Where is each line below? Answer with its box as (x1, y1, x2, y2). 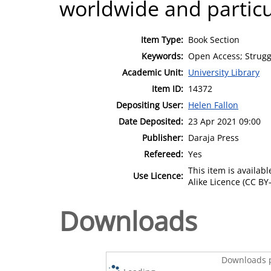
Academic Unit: (122, 66, 183, 78)
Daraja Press (188, 131, 239, 143)
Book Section (188, 33, 240, 45)
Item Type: (141, 33, 183, 45)
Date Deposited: (119, 115, 183, 127)
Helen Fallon (188, 99, 238, 111)
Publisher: (142, 131, 183, 143)
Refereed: (144, 148, 183, 160)
